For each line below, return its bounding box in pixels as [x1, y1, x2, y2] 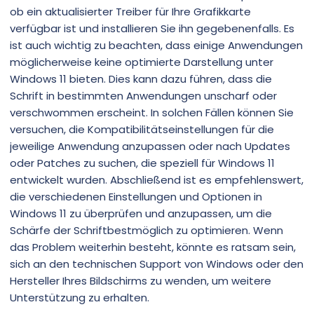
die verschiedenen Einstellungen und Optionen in [10, 189, 262, 204]
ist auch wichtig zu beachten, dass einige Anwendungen [10, 37, 303, 53]
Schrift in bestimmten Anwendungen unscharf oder [10, 88, 277, 103]
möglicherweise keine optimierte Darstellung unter [10, 54, 273, 69]
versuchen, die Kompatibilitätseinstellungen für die [10, 121, 274, 137]
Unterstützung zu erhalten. [10, 289, 149, 305]
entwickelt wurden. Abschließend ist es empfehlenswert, [10, 172, 303, 187]
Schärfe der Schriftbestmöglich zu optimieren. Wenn [10, 222, 283, 238]
